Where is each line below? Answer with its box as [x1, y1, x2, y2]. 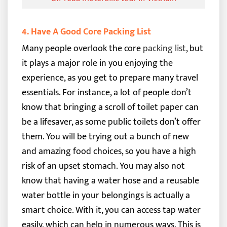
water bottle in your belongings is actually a [21, 187, 190, 203]
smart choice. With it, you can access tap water [21, 202, 201, 218]
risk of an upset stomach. [21, 158, 118, 174]
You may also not [119, 158, 185, 174]
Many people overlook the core [21, 40, 143, 56]
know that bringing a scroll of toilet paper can [21, 99, 199, 115]
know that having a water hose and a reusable [21, 172, 199, 188]
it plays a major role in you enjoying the [21, 55, 173, 71]
